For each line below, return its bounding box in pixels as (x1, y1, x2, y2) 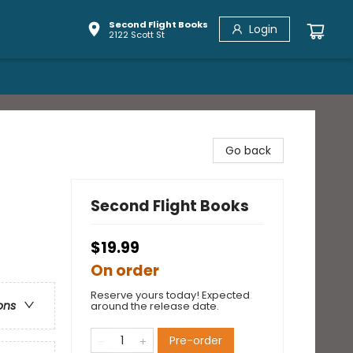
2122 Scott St (109, 28, 165, 41)
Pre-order (169, 333, 222, 348)
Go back (225, 143, 271, 158)
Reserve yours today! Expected (91, 288, 250, 303)
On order (91, 260, 159, 281)
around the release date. (91, 299, 219, 314)
